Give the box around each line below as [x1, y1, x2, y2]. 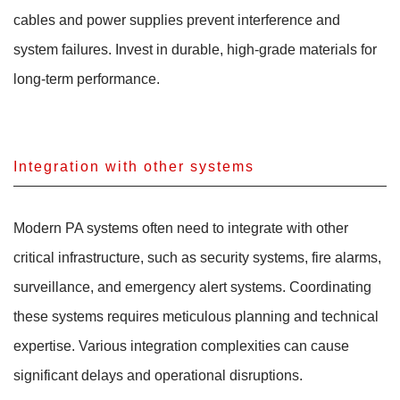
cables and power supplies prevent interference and [13, 12, 340, 28]
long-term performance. [13, 71, 160, 87]
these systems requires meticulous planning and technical [13, 309, 379, 325]
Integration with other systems [13, 159, 254, 175]
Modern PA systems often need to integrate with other [13, 221, 348, 237]
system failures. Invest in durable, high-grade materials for [13, 41, 377, 57]
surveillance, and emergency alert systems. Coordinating [13, 279, 371, 296]
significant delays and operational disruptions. [13, 368, 303, 384]
